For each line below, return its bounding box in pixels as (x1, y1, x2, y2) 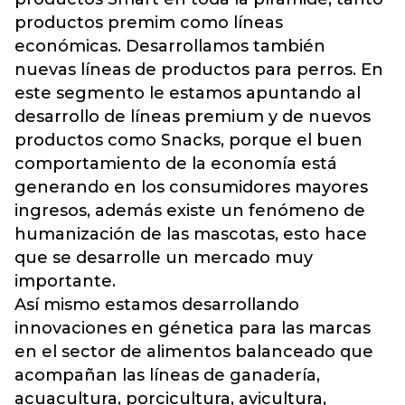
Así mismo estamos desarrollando (14, 295, 299, 315)
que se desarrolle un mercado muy (14, 248, 313, 268)
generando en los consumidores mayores (14, 177, 368, 197)
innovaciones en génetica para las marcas (14, 318, 371, 338)
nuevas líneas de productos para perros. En (14, 60, 383, 80)
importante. (14, 271, 116, 291)
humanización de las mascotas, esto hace (14, 224, 367, 244)
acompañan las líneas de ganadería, (14, 365, 320, 385)
